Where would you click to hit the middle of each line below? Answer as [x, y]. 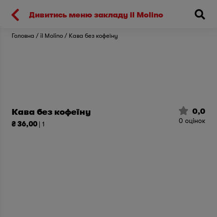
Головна [23, 36]
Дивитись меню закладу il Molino [96, 15]
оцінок [194, 120]
